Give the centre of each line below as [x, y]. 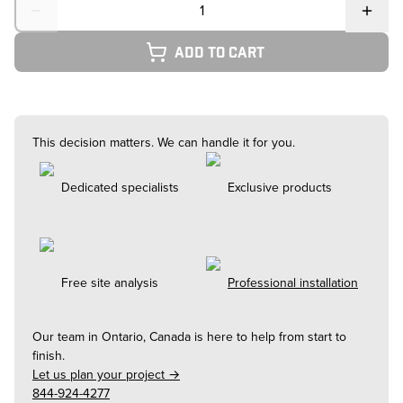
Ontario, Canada [146, 337]
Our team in [67, 337]
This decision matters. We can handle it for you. [164, 143]
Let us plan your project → [106, 375]
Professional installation [293, 282]
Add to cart [219, 52]
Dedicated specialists [120, 188]
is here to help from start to [269, 337]
